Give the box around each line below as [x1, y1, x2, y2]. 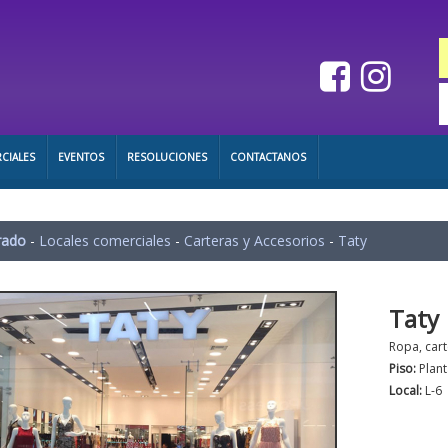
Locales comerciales [39, 231, 171, 250]
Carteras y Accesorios [184, 231, 325, 250]
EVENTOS [58, 150, 104, 164]
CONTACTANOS [230, 150, 306, 164]
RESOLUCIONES [127, 150, 207, 164]
